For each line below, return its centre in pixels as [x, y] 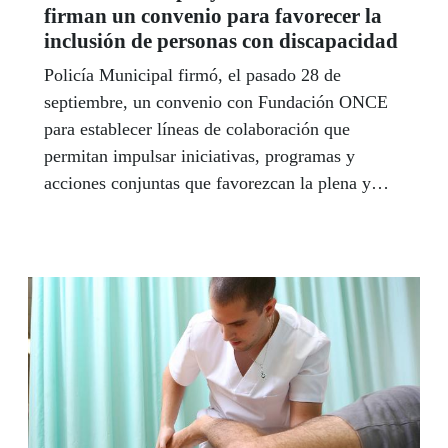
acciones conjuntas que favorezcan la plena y [207, 182]
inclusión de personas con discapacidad [221, 40]
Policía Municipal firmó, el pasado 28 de [192, 74]
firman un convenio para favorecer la [213, 15]
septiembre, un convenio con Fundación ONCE [216, 101]
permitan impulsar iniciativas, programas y [199, 155]
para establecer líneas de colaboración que [197, 128]
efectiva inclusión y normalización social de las [216, 209]
